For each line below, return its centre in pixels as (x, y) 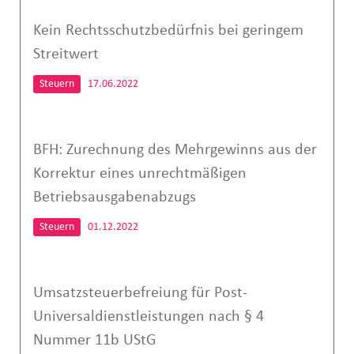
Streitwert (66, 54)
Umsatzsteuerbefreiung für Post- (140, 293)
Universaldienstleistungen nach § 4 (148, 316)
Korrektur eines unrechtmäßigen (139, 173)
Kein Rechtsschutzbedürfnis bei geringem (168, 30)
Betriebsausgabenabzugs (114, 197)
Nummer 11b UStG (94, 340)
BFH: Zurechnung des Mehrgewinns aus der (175, 150)
